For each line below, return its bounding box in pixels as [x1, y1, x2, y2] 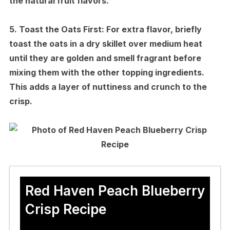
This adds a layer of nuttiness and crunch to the [9, 81, 207, 92]
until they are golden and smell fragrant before [9, 52, 201, 63]
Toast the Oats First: [18, 24, 104, 34]
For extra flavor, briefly [104, 24, 202, 34]
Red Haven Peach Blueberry [25, 182, 205, 199]
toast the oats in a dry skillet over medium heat [9, 38, 202, 49]
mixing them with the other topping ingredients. [9, 67, 204, 78]
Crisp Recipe [25, 201, 106, 217]
